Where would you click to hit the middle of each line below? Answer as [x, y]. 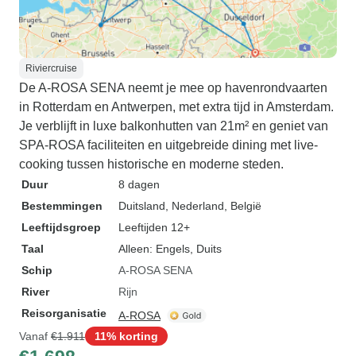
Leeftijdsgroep [61, 227]
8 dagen [139, 184]
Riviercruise [51, 68]
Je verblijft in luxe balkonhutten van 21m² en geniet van [174, 126]
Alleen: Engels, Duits [170, 249]
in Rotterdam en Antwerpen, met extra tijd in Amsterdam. [176, 107]
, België [243, 206]
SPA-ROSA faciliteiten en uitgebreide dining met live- [168, 145]
